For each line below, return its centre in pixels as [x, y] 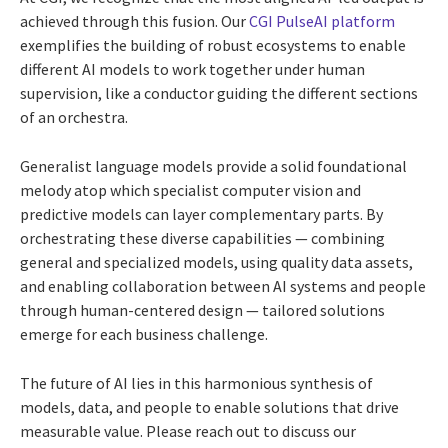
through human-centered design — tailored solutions [202, 309]
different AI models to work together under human [192, 68]
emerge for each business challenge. [144, 333]
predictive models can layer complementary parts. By [201, 213]
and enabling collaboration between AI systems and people [223, 285]
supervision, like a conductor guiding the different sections [219, 92]
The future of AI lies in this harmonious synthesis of [196, 382]
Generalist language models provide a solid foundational [213, 165]
